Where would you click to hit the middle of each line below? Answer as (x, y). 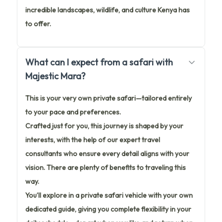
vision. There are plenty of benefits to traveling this (106, 167)
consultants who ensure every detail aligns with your (107, 153)
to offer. (38, 24)
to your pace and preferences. (73, 112)
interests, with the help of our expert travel (93, 139)
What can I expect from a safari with (99, 62)
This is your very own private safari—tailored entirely (109, 98)
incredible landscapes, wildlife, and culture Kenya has (108, 10)
